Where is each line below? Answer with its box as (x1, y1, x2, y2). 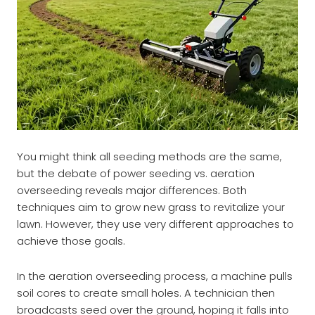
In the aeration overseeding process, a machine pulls (17, 269, 292, 284)
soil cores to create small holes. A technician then (17, 285, 275, 301)
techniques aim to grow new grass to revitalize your (17, 200, 285, 214)
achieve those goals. (17, 233, 125, 248)
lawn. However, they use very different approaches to (17, 217, 294, 231)
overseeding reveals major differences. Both (17, 183, 247, 198)
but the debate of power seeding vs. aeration (17, 166, 255, 181)
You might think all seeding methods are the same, (17, 149, 282, 164)
